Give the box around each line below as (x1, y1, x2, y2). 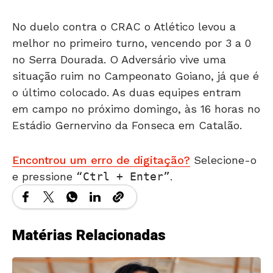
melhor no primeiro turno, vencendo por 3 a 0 (12, 37, 251, 49)
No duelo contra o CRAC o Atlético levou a (12, 20, 236, 33)
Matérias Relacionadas (12, 225, 166, 246)
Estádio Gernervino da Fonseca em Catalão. (12, 119, 242, 132)
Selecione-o (190, 154, 257, 166)
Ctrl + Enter (83, 170, 163, 183)
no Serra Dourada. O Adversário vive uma (12, 53, 226, 66)
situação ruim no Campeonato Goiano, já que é (12, 69, 259, 82)
